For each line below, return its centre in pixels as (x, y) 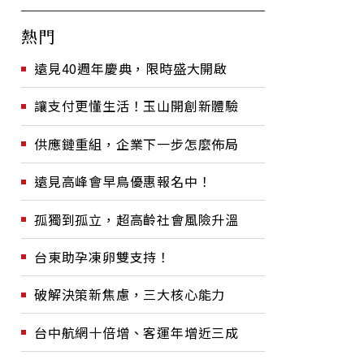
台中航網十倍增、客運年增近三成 (136, 332)
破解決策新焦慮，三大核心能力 (130, 295)
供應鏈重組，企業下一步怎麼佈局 (136, 143)
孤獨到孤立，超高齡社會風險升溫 (136, 219)
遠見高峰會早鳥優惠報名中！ (123, 182)
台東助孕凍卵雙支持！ (102, 256)
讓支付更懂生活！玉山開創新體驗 (136, 106)
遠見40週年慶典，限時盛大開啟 (131, 68)
